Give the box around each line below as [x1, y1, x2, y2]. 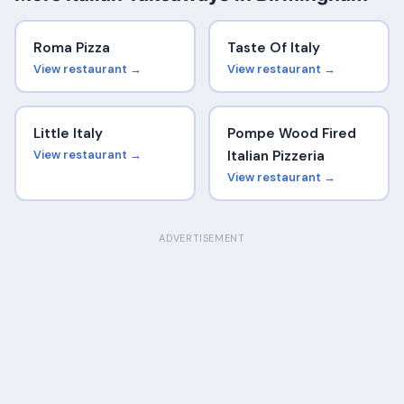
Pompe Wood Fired [226, 124, 356, 143]
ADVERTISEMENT [159, 232, 245, 245]
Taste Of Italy [226, 39, 320, 58]
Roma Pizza [32, 39, 110, 58]
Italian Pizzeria [226, 147, 325, 166]
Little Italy [32, 124, 103, 143]
